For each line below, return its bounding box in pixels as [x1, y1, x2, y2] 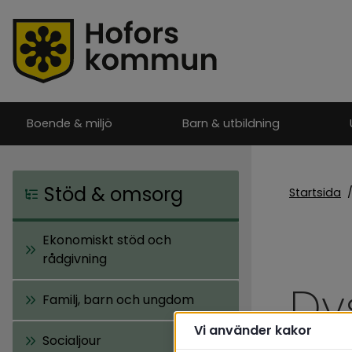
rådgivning [42, 250, 107, 269]
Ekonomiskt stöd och [42, 231, 171, 250]
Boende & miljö [27, 115, 113, 131]
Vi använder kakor [194, 321, 312, 339]
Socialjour [42, 331, 101, 350]
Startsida [289, 185, 341, 201]
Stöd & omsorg [44, 181, 183, 207]
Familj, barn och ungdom [42, 290, 194, 309]
